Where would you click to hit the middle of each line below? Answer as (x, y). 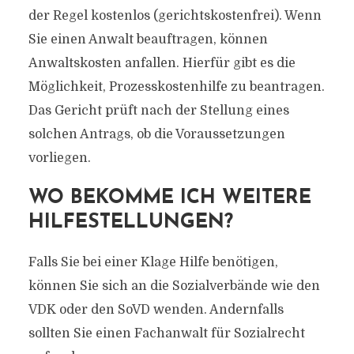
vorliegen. (59, 158)
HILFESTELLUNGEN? (130, 222)
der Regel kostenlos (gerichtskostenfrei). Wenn (175, 16)
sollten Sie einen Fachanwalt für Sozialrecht (166, 333)
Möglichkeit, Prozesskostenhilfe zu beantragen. (176, 87)
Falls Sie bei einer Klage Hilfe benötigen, (153, 262)
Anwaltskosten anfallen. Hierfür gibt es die (162, 63)
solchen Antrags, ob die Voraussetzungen (156, 134)
